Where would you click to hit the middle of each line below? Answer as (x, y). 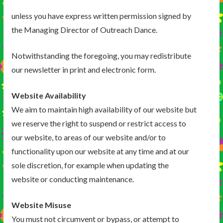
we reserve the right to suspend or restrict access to (99, 123)
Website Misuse (41, 205)
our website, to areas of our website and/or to (88, 137)
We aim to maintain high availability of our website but (104, 110)
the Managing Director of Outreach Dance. (84, 30)
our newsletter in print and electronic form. (83, 70)
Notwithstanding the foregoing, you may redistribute (101, 56)
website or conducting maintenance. (72, 179)
